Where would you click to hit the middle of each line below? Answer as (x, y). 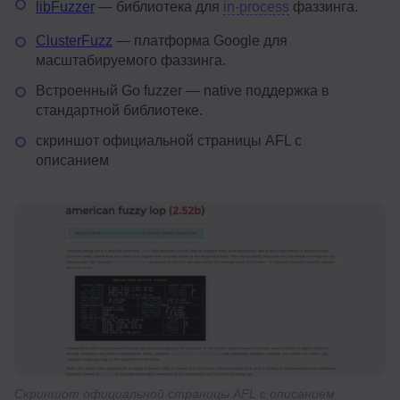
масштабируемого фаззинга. (131, 60)
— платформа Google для (200, 40)
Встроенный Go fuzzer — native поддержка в (183, 90)
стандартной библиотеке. (119, 110)
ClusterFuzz (74, 40)
